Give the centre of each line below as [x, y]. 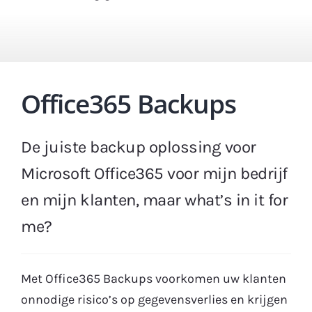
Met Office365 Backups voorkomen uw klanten [154, 278]
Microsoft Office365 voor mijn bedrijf [154, 173]
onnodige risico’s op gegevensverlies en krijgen [154, 299]
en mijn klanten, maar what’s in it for [154, 200]
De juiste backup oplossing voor [139, 147]
